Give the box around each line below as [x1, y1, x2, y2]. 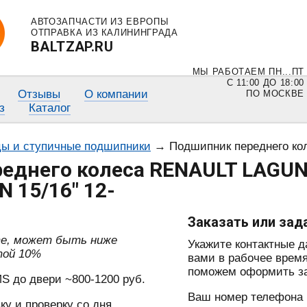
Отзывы [18, 88, 60, 101]
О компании [84, 88, 148, 101]
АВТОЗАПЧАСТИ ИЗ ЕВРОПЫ [31, 16, 169, 27]
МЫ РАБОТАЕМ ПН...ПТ [192, 66, 304, 77]
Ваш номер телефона [188, 291, 303, 304]
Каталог [29, 101, 71, 114]
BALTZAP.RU [31, 38, 113, 55]
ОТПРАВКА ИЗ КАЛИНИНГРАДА [31, 27, 178, 38]
